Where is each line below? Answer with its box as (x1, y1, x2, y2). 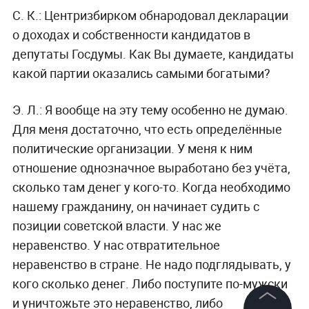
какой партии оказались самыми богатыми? (12, 64, 270, 81)
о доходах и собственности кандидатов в (12, 26, 250, 43)
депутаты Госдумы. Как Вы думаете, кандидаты (12, 45, 294, 62)
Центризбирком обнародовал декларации (41, 6, 288, 23)
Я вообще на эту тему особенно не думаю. (41, 101, 288, 118)
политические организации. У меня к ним (12, 139, 252, 157)
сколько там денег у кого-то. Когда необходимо (12, 178, 290, 195)
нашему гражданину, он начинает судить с (12, 197, 259, 215)
